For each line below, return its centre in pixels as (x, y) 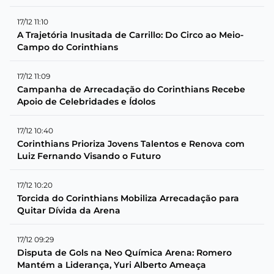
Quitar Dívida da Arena (69, 210)
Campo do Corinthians (68, 47)
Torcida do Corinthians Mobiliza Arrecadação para (128, 198)
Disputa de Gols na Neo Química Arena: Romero (124, 252)
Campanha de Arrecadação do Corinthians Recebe (131, 89)
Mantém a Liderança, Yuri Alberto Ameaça (112, 265)
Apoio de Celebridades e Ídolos (86, 101)
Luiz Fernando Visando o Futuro (89, 156)
